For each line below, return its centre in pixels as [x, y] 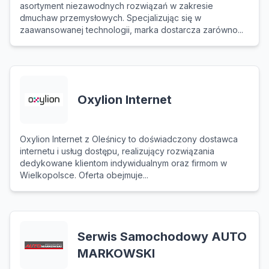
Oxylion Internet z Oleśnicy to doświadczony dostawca [129, 139]
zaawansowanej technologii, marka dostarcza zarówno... [131, 30]
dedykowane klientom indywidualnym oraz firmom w [123, 163]
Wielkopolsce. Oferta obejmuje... [84, 175]
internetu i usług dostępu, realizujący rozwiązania [117, 151]
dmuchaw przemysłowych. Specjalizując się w [110, 18]
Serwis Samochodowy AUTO [162, 237]
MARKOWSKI [116, 253]
